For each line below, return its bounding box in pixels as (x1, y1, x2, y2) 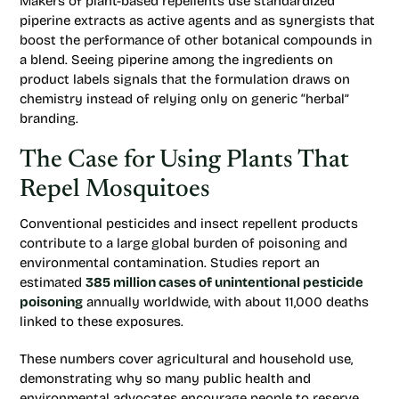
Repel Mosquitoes (20, 177, 210, 202)
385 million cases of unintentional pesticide (85, 274, 363, 290)
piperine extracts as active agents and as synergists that (20, 12, 375, 28)
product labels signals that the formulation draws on (20, 71, 350, 87)
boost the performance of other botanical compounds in (20, 32, 372, 48)
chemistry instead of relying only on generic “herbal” (20, 91, 349, 107)
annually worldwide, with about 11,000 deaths (83, 294, 369, 310)
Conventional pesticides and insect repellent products (20, 216, 358, 232)
